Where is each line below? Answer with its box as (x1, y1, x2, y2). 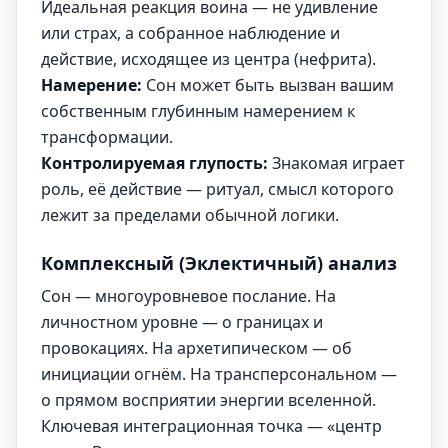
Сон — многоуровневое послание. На (41, 285, 336, 307)
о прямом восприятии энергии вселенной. (41, 389, 376, 411)
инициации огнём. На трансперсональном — (41, 363, 397, 385)
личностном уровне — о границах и (41, 311, 323, 333)
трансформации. (41, 126, 173, 148)
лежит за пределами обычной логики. (41, 204, 339, 226)
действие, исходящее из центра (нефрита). (41, 48, 376, 70)
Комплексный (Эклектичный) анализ (41, 251, 397, 275)
